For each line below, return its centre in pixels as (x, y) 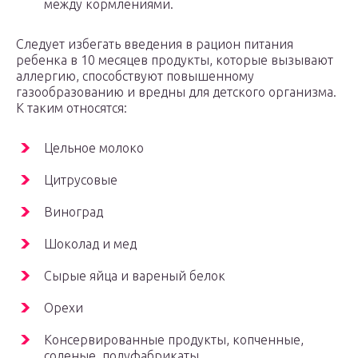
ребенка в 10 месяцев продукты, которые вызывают (175, 60)
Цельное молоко (94, 148)
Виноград (74, 212)
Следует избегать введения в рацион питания (155, 44)
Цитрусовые (81, 180)
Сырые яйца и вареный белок (135, 276)
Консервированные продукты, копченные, (174, 340)
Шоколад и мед (90, 244)
